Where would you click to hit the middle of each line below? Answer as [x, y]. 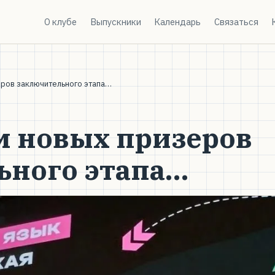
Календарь [178, 21]
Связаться [236, 21]
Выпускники [115, 21]
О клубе [61, 21]
